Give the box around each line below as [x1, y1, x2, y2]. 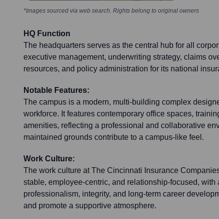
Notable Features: [23, 86, 89, 95]
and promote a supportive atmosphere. [23, 201, 156, 210]
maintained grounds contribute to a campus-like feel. [23, 133, 204, 142]
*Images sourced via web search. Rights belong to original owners [23, 7, 199, 15]
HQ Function [23, 29, 70, 38]
